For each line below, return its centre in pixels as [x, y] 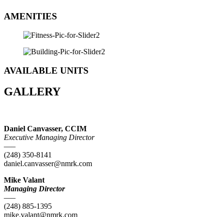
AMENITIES [31, 16]
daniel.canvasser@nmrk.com [48, 164]
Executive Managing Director [49, 138]
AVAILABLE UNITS [46, 70]
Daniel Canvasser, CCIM [45, 129]
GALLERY [32, 92]
